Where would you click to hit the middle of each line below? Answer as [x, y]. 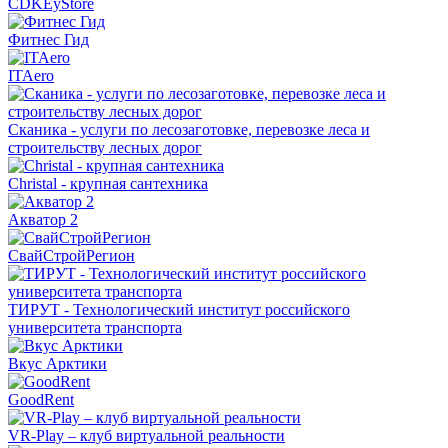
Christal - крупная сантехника [108, 184]
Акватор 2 [43, 220]
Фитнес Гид [48, 40]
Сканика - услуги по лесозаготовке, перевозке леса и [189, 130]
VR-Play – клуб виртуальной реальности [146, 436]
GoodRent [41, 400]
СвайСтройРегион [71, 256]
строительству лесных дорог [105, 148]
